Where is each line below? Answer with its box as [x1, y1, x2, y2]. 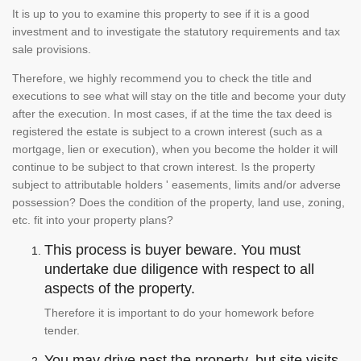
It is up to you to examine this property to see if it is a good [12, 7, 309, 21]
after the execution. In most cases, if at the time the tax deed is [12, 107, 332, 121]
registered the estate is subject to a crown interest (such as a [12, 125, 322, 139]
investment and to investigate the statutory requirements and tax [12, 25, 340, 39]
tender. [44, 324, 80, 338]
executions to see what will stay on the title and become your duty [12, 89, 346, 103]
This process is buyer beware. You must [44, 242, 301, 259]
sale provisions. [12, 43, 91, 56]
